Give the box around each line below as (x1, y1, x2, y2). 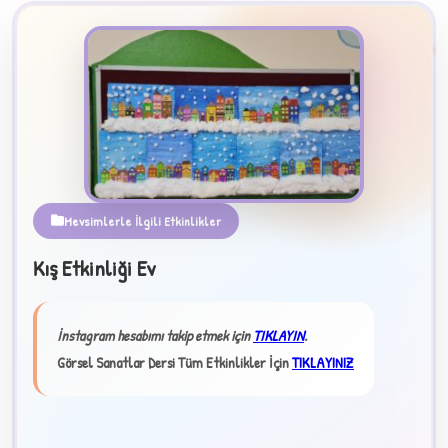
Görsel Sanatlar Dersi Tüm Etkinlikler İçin (57, 351, 292, 373)
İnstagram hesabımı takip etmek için (57, 324, 253, 346)
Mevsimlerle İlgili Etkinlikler (64, 211, 221, 230)
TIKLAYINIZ (292, 351, 354, 373)
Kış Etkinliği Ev (33, 252, 156, 283)
